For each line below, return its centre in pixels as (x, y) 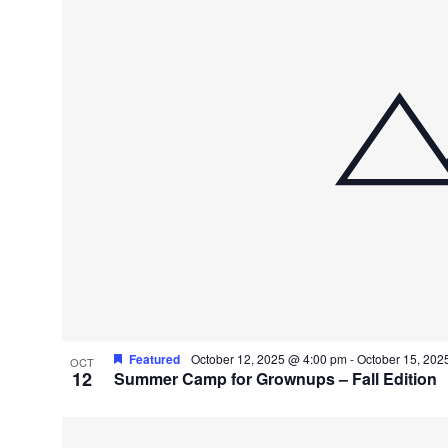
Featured (154, 358)
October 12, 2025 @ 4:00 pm (268, 358)
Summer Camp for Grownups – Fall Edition (275, 378)
